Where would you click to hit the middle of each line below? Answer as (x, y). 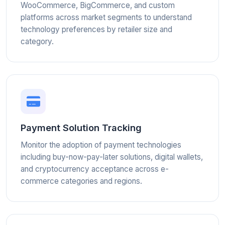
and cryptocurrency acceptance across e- (95, 169)
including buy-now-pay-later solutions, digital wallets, (112, 157)
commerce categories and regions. (81, 181)
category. (37, 41)
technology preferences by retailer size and (96, 29)
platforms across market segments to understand (106, 17)
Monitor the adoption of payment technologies (101, 145)
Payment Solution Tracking (81, 128)
